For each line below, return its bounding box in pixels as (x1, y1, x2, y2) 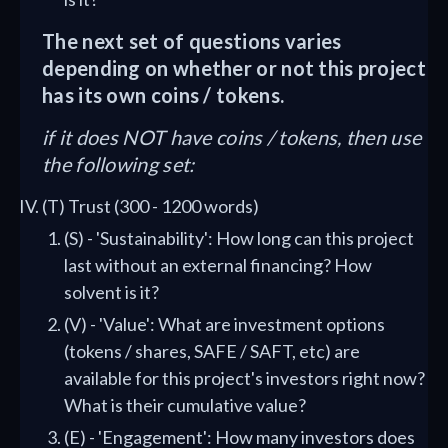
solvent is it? (64, 281, 159, 303)
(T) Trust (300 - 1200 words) (42, 195, 259, 217)
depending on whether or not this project (42, 56, 426, 80)
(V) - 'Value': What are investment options (64, 313, 385, 335)
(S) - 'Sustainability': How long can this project (64, 227, 414, 249)
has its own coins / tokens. (42, 83, 285, 107)
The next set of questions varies (42, 29, 342, 53)
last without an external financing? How (64, 254, 372, 276)
